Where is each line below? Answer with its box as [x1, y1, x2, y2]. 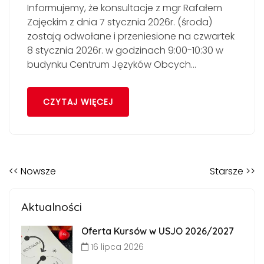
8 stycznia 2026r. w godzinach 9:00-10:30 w [27, 43, 223, 57]
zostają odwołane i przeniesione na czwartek [27, 29, 235, 43]
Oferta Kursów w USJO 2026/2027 [81, 225, 234, 237]
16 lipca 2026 [88, 241, 144, 253]
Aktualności [21, 200, 82, 214]
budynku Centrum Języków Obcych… [27, 57, 196, 71]
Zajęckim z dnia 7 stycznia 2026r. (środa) [27, 15, 212, 29]
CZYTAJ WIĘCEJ [43, 96, 113, 108]
